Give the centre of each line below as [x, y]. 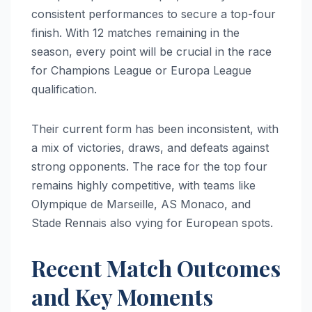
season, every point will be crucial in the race [151, 51]
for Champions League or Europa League [141, 70]
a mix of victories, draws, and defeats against [150, 147]
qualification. [64, 89]
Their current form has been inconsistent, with [155, 128]
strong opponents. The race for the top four [149, 166]
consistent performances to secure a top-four [154, 14]
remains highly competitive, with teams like [143, 185]
